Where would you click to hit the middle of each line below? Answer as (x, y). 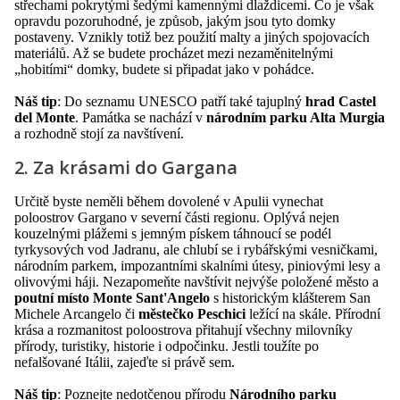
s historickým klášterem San (290, 298)
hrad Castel (341, 102)
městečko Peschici (192, 314)
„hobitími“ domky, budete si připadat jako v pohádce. (166, 70)
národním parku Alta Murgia (296, 118)
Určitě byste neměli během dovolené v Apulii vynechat (169, 202)
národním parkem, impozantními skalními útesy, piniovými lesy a (197, 266)
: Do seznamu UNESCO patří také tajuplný (181, 102)
